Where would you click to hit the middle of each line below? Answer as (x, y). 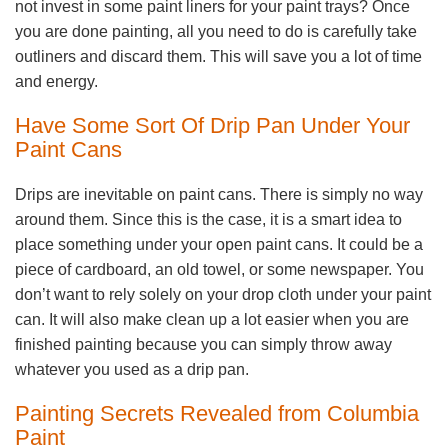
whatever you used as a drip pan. (132, 370)
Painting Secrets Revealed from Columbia (217, 414)
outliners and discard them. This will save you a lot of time (218, 57)
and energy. (56, 82)
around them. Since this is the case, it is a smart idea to (208, 220)
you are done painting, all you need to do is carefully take (216, 32)
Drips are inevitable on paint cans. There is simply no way (219, 195)
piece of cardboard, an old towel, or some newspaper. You (219, 270)
